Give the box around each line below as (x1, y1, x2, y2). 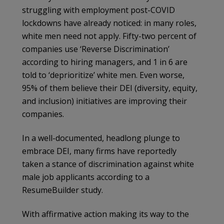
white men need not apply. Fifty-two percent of (22, 30, 196, 42)
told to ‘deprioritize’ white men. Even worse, (22, 69, 184, 81)
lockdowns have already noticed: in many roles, (22, 17, 196, 29)
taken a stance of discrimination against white (22, 158, 194, 170)
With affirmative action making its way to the (22, 208, 189, 220)
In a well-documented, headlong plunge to (22, 132, 180, 144)
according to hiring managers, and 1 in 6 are (22, 56, 187, 68)
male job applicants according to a (22, 171, 149, 183)
